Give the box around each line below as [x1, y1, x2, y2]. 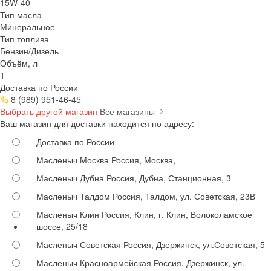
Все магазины [100, 105, 157, 117]
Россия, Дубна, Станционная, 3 [104, 171, 231, 184]
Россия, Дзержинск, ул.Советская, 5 [121, 238, 265, 250]
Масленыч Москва [36, 153, 109, 166]
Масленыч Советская [36, 238, 121, 250]
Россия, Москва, [109, 153, 175, 166]
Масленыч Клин [36, 207, 99, 220]
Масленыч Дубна [36, 171, 104, 184]
